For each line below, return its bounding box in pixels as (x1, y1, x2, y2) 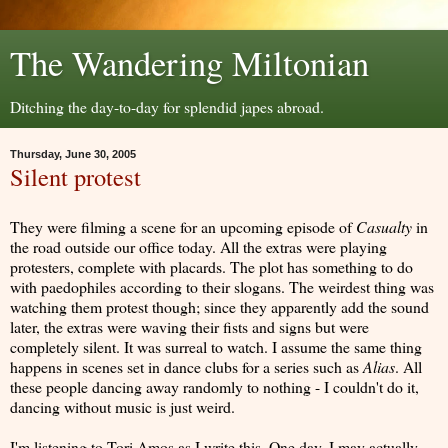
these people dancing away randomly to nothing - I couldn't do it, (10, 375, 419, 397)
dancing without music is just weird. (10, 395, 235, 417)
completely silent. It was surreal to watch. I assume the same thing (10, 335, 422, 357)
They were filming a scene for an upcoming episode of (10, 215, 356, 237)
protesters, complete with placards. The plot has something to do (10, 255, 413, 277)
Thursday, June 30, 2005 (10, 148, 136, 160)
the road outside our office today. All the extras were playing (10, 235, 387, 257)
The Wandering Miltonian (10, 40, 369, 86)
